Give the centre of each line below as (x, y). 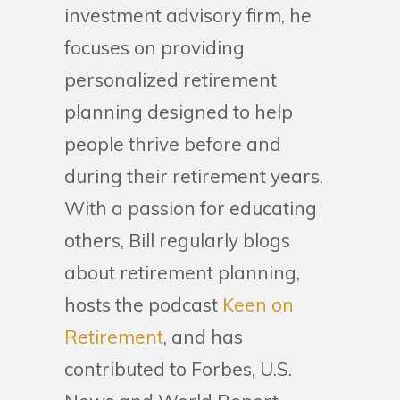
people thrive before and (173, 144)
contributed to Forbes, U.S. (178, 369)
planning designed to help (179, 112)
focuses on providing (154, 48)
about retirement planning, (182, 273)
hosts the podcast (143, 305)
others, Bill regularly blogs (177, 241)
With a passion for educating (191, 208)
